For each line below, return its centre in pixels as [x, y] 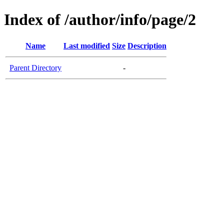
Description [147, 45]
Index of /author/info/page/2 [100, 20]
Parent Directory [35, 67]
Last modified [87, 45]
